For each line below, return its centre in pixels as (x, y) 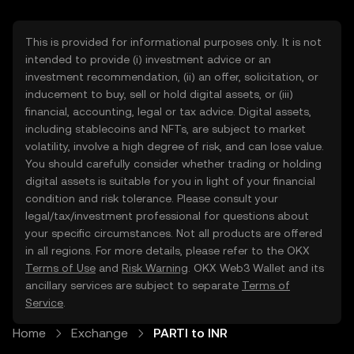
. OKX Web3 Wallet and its (256, 268)
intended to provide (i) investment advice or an (148, 59)
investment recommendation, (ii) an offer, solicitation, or (172, 77)
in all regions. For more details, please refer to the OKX (168, 250)
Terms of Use (60, 268)
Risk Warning (155, 268)
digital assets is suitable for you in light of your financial (170, 181)
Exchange (100, 333)
